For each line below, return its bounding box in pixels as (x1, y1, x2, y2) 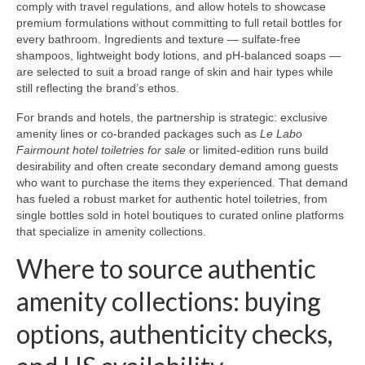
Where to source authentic (16, 253, 316, 285)
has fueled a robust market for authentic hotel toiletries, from (16, 192, 328, 206)
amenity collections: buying (16, 285, 321, 318)
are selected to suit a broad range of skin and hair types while (16, 65, 333, 79)
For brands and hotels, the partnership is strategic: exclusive (16, 111, 328, 125)
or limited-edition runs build (186, 143, 328, 157)
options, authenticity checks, (16, 318, 332, 350)
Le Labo (260, 127, 302, 141)
